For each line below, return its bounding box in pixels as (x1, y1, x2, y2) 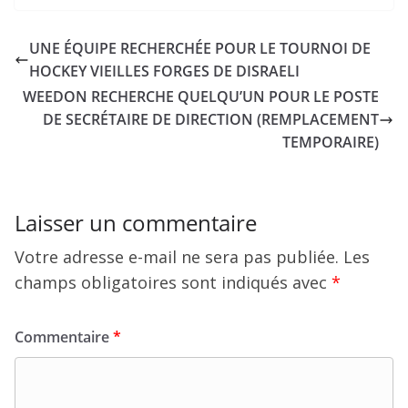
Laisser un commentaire (15, 208, 257, 238)
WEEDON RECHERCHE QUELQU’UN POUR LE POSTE (23, 87, 379, 107)
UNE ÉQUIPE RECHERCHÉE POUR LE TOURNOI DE (29, 38, 371, 58)
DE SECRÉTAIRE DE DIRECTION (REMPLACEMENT (43, 109, 379, 129)
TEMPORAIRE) (282, 132, 379, 152)
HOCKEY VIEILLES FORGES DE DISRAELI (29, 61, 300, 81)
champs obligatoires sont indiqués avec (15, 271, 331, 293)
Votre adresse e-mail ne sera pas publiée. (15, 246, 339, 268)
